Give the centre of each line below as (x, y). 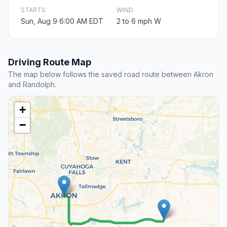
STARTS (33, 10)
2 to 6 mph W (139, 21)
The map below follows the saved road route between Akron (111, 74)
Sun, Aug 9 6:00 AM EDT (62, 21)
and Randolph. (32, 85)
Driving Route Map (50, 62)
